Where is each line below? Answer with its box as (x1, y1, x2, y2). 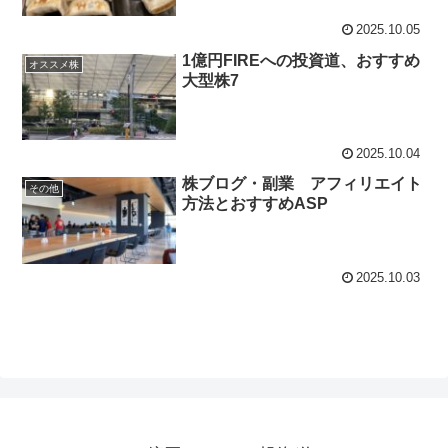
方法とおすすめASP (182, 195, 329, 213)
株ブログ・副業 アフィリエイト (182, 175, 423, 193)
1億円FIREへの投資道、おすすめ (182, 51, 421, 69)
